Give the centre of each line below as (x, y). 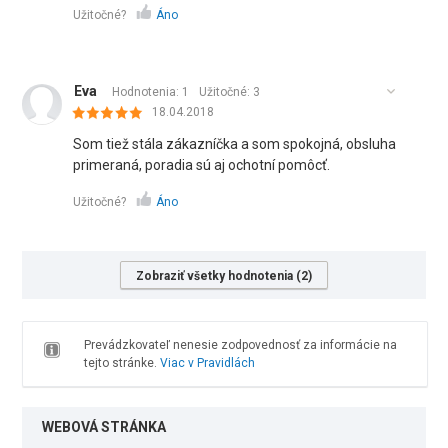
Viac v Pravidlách (207, 363)
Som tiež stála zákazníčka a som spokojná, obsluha (235, 144)
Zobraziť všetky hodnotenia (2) (224, 276)
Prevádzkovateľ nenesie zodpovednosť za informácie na (240, 345)
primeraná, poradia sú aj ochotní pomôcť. (202, 165)
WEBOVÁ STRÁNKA (104, 427)
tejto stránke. (121, 363)
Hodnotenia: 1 (151, 92)
